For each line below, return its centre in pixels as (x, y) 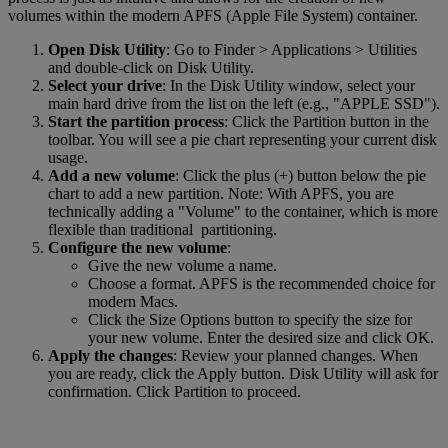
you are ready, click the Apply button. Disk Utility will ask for (243, 373)
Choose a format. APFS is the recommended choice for (261, 283)
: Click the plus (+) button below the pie (300, 175)
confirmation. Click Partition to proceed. (174, 391)
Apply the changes (110, 355)
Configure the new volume (137, 247)
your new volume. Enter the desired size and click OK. (261, 337)
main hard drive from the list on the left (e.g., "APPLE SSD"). (244, 103)
